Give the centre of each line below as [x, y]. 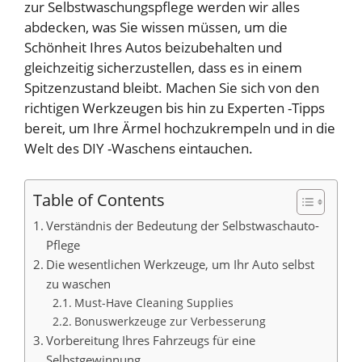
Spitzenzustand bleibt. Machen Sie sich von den [172, 88]
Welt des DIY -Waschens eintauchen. [139, 149]
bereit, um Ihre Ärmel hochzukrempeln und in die [180, 128]
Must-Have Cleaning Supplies [154, 302]
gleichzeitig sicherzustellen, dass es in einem [163, 68]
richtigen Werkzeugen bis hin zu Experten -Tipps [175, 108]
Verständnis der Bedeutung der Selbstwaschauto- [183, 225]
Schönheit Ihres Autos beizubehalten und [153, 48]
